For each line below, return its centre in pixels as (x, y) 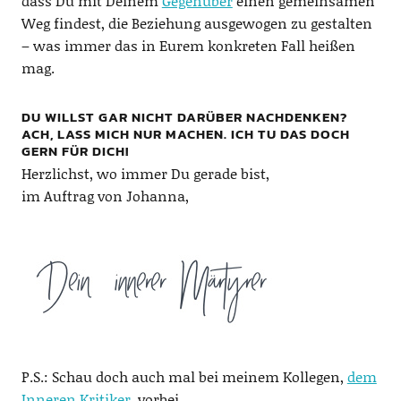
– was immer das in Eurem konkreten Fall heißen (188, 45)
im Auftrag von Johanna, (105, 195)
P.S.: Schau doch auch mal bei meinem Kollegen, (184, 376)
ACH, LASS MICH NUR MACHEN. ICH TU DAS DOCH (185, 133)
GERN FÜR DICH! (75, 150)
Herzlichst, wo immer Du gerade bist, (145, 173)
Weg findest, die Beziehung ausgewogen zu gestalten (196, 22)
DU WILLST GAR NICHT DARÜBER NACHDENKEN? (184, 116)
